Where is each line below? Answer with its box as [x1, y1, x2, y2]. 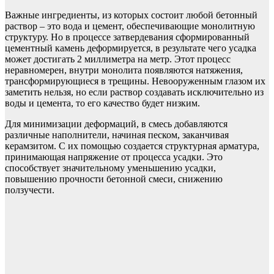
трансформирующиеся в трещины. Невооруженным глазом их [5, 76, 265, 87]
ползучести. [5, 185, 54, 196]
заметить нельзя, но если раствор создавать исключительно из [5, 87, 264, 98]
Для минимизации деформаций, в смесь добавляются [5, 119, 228, 130]
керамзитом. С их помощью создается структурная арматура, [5, 141, 259, 152]
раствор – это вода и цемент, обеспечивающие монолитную [5, 21, 255, 32]
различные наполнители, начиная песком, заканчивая [5, 130, 229, 141]
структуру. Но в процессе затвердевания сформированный [5, 32, 250, 43]
